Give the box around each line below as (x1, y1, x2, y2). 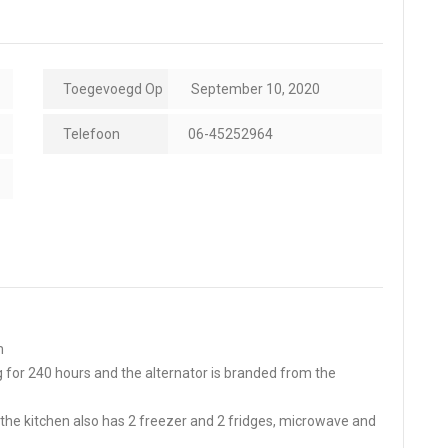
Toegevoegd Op (63, 80, 164, 97)
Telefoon (63, 125, 121, 142)
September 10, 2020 (188, 80, 321, 97)
